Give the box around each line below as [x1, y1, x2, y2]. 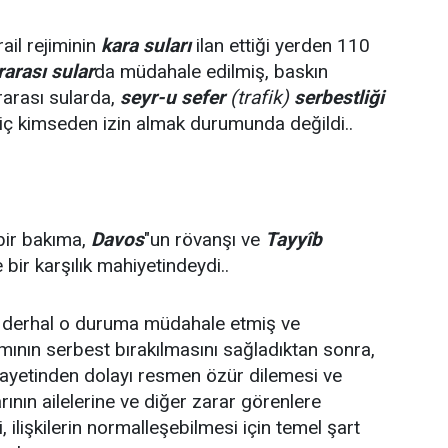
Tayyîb [265, 228, 322, 251]
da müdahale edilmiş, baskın [94, 60, 328, 83]
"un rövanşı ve [144, 228, 265, 251]
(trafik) [225, 86, 294, 109]
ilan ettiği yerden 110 [191, 34, 370, 57]
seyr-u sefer [120, 86, 225, 109]
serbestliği [294, 86, 384, 109]
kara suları [101, 34, 191, 57]
